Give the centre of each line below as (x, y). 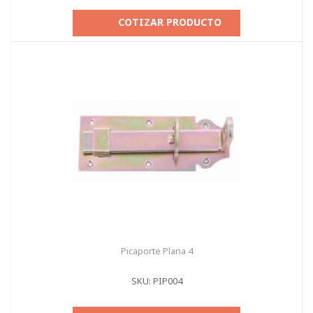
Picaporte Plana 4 (156, 251)
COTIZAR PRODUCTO (170, 22)
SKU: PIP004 (156, 281)
